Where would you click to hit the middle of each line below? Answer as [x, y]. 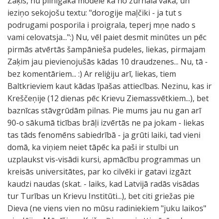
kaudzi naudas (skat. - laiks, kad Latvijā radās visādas [103, 184]
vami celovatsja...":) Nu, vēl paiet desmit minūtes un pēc [107, 37]
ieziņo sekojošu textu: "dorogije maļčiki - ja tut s [95, 13]
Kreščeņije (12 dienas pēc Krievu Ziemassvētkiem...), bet [108, 98]
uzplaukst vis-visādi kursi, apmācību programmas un [104, 159]
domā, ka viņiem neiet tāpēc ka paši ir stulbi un [93, 147]
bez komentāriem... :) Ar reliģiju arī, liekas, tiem [92, 74]
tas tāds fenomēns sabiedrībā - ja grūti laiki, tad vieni [104, 135]
